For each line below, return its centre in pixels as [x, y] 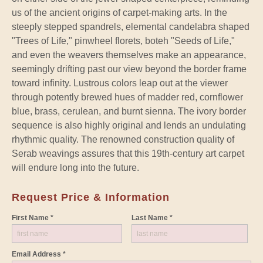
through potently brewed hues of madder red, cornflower [127, 97]
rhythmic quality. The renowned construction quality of [123, 139]
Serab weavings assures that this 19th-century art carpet [128, 153]
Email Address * [39, 254]
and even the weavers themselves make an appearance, [129, 55]
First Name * [33, 218]
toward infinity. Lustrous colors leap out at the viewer [120, 83]
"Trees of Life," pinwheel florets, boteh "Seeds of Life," [123, 41]
